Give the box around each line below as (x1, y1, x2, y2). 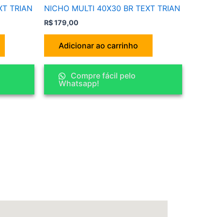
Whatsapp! (59, 78, 99, 88)
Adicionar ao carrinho (59, 40, 138, 50)
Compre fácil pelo (69, 70, 136, 80)
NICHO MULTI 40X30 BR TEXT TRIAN (44, 3, 180, 13)
